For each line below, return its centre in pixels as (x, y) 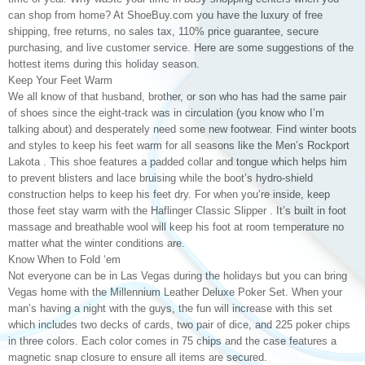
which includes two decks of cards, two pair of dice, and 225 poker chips (179, 325)
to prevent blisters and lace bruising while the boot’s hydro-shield (161, 178)
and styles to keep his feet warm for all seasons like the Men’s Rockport (179, 145)
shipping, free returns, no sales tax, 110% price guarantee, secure (163, 31)
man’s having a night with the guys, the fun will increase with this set (170, 308)
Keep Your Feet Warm (60, 80)
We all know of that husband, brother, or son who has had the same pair (177, 97)
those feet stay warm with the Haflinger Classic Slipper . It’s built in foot (177, 211)
